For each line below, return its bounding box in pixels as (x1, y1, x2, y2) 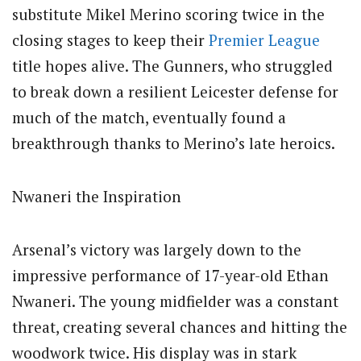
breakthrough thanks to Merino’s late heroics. (12, 133, 335, 153)
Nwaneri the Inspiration (12, 186, 181, 207)
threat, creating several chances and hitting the (12, 317, 347, 338)
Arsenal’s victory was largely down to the (12, 239, 301, 260)
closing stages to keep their (12, 30, 209, 50)
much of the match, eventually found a (12, 107, 286, 127)
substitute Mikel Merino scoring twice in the (12, 4, 325, 24)
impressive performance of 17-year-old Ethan (12, 265, 329, 286)
